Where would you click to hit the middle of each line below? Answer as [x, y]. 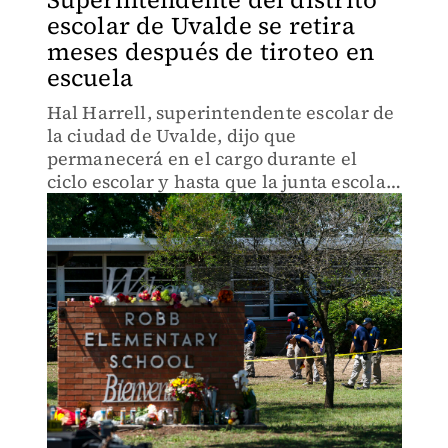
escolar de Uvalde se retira [200, 25]
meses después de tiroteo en [210, 51]
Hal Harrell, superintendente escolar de [220, 112]
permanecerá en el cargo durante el [202, 158]
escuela [89, 77]
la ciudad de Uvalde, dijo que [171, 135]
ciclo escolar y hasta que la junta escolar [220, 181]
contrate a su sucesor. [138, 204]
